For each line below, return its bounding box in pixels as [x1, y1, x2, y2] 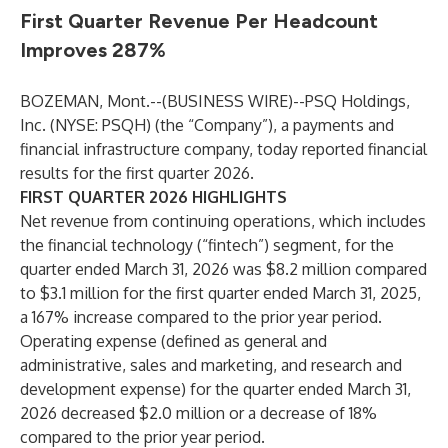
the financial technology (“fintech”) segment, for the [20, 235, 394, 255]
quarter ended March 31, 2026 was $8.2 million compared [20, 259, 427, 279]
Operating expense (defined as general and [20, 331, 327, 351]
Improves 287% [20, 38, 166, 62]
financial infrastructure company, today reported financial [20, 139, 427, 159]
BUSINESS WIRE [167, 91, 288, 111]
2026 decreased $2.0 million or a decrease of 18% [20, 403, 377, 423]
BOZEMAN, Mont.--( [20, 91, 167, 111]
